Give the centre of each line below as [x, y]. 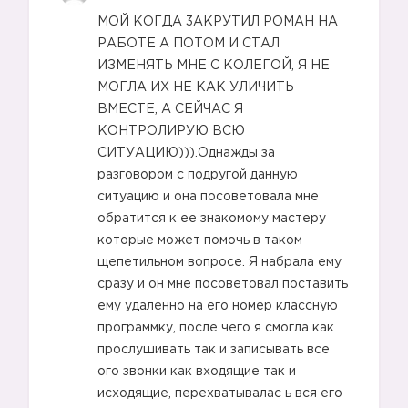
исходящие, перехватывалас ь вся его [220, 393]
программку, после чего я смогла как [216, 328]
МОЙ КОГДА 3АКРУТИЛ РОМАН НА [218, 22]
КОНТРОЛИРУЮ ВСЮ [171, 131]
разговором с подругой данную [198, 175]
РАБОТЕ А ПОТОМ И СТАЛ [189, 44]
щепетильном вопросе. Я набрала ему [219, 262]
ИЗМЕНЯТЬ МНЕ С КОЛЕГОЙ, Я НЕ [214, 66]
